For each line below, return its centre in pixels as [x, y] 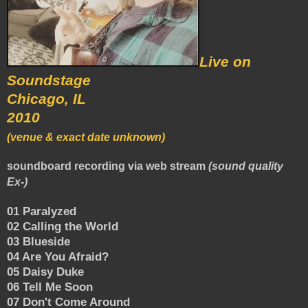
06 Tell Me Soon [50, 287]
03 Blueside [38, 242]
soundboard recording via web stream [106, 166]
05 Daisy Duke [45, 272]
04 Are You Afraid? [58, 257]
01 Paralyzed [42, 211]
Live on [225, 62]
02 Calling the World [63, 227]
